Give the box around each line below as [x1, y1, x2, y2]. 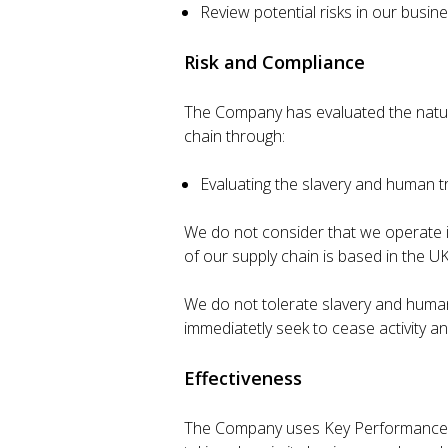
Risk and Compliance [184, 50, 365, 74]
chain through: [184, 125, 285, 147]
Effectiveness [184, 366, 302, 390]
